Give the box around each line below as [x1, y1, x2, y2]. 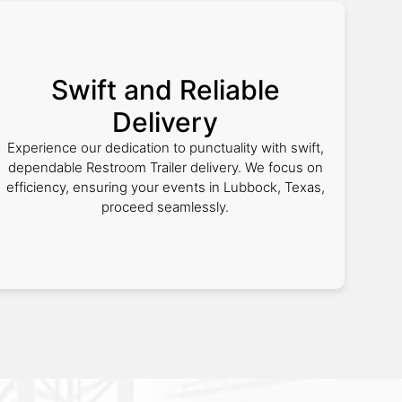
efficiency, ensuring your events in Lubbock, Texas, [5, 179, 325, 196]
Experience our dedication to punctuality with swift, [6, 139, 324, 156]
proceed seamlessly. [101, 198, 229, 215]
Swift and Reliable [50, 74, 280, 106]
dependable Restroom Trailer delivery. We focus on [7, 159, 323, 176]
